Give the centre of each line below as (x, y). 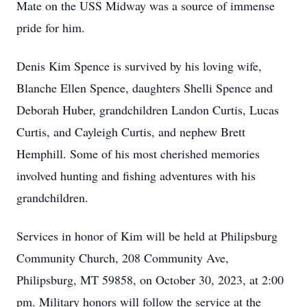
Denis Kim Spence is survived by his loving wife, (139, 66)
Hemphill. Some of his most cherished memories (138, 153)
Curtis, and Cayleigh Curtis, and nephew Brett (131, 132)
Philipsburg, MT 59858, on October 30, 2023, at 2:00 (150, 280)
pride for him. (51, 27)
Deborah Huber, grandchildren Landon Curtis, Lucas (148, 110)
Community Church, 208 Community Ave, (123, 258)
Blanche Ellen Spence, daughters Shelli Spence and (145, 88)
